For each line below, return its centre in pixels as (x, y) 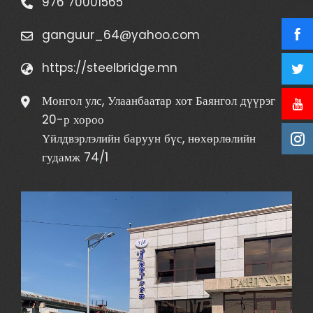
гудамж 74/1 (75, 157)
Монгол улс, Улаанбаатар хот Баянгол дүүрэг (159, 100)
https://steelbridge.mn (110, 67)
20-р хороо (73, 119)
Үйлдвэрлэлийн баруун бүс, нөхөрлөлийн (149, 138)
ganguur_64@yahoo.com (121, 35)
